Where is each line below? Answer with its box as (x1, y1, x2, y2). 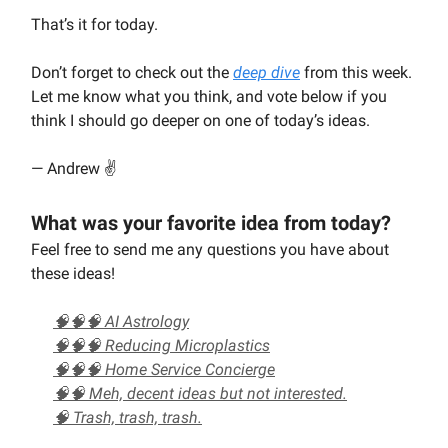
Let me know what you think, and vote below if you (31, 86, 387, 106)
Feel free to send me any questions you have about (31, 239, 389, 259)
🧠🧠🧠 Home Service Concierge (53, 359, 275, 379)
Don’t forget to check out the (31, 62, 233, 82)
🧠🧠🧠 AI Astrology (53, 311, 189, 331)
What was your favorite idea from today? (31, 210, 391, 235)
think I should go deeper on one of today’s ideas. (31, 110, 370, 130)
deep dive (233, 62, 300, 82)
